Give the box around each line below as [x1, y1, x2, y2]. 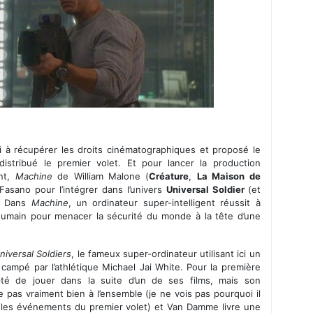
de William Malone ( [52, 170, 150, 182]
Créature [149, 170, 189, 182]
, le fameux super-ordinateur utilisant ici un [71, 248, 261, 259]
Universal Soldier [166, 184, 248, 195]
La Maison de [196, 170, 261, 182]
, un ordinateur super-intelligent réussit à [68, 197, 261, 208]
